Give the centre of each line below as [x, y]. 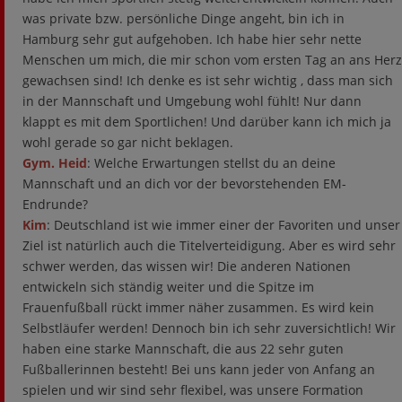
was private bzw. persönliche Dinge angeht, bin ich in [184, 18]
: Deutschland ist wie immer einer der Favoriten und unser [223, 225]
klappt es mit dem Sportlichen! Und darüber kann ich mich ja [207, 122]
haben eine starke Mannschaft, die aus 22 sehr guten [183, 349]
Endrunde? [55, 204]
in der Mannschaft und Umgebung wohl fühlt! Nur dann [192, 101]
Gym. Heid [55, 163]
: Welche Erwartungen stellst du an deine [211, 163]
